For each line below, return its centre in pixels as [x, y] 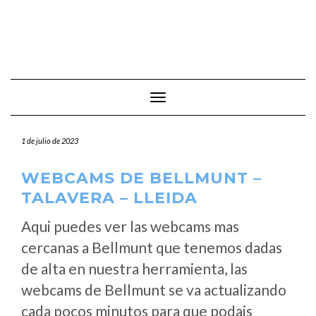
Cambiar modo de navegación [221, 98]
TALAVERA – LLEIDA [109, 198]
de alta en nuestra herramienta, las [134, 268]
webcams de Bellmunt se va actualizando [154, 290]
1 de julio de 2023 [50, 141]
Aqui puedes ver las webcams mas [130, 226]
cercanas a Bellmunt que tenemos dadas [152, 247]
